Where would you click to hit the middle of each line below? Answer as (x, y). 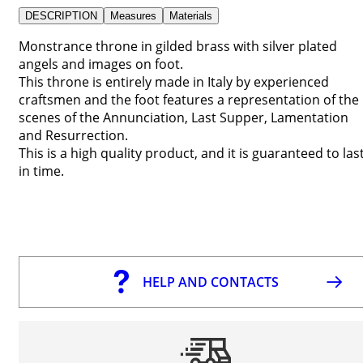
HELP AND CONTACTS (211, 282)
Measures (133, 15)
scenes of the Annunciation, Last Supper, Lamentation (184, 117)
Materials (191, 15)
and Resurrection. (73, 135)
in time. (41, 171)
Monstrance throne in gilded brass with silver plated (178, 46)
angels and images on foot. (101, 64)
